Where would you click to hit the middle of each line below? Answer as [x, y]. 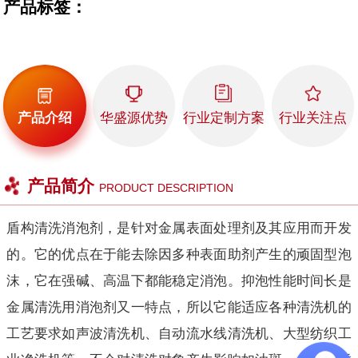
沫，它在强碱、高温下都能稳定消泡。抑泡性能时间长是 [179, 280]
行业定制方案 [223, 117]
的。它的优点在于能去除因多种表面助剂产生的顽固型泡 [179, 254]
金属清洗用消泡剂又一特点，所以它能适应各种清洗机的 [179, 307]
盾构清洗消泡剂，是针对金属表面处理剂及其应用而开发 [179, 228]
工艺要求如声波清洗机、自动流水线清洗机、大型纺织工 [179, 333]
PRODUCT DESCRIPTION [166, 188]
